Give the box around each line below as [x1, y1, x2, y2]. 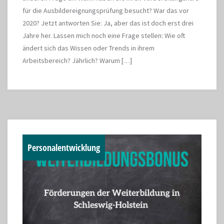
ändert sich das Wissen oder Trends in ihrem [22, 43, 154, 52]
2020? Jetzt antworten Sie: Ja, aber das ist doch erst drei [22, 18, 193, 27]
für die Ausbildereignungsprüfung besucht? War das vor [22, 6, 189, 15]
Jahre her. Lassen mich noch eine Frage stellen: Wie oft [22, 31, 185, 40]
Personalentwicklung [27, 141, 100, 153]
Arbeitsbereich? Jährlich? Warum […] [22, 56, 132, 65]
